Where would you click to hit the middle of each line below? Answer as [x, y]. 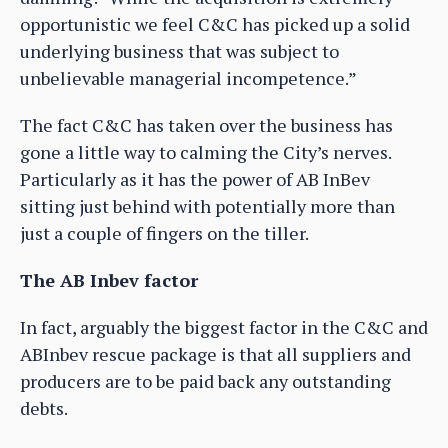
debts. [44, 408]
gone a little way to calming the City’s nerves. [205, 152]
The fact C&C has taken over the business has [206, 125]
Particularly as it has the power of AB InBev [195, 179]
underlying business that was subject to [179, 51]
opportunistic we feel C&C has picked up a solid [215, 24]
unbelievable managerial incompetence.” [188, 78]
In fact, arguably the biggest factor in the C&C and [224, 327]
